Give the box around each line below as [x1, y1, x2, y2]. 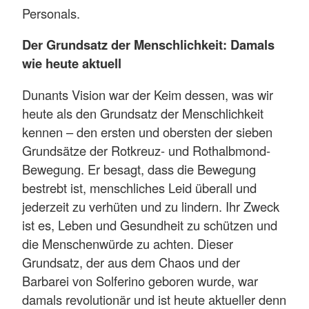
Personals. [22, 3, 80, 22]
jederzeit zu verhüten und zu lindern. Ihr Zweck [22, 197, 279, 215]
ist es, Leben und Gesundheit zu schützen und [22, 215, 277, 234]
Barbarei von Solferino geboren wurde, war [22, 271, 258, 290]
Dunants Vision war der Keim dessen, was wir [22, 85, 273, 103]
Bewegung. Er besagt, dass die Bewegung [22, 159, 256, 178]
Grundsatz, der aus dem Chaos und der [22, 252, 240, 271]
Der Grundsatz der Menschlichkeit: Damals [22, 35, 275, 54]
